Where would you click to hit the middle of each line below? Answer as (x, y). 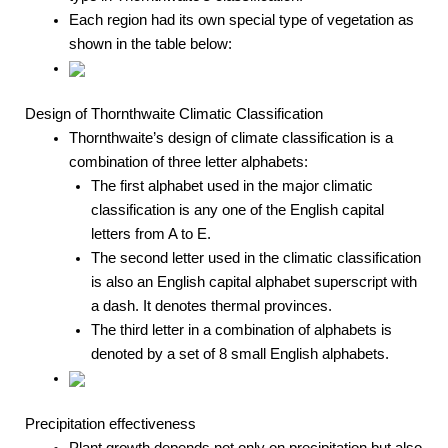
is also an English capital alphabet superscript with (253, 281)
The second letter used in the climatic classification (255, 257)
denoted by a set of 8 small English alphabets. (239, 353)
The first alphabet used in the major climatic (231, 185)
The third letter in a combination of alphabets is (241, 329)
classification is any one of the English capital (237, 209)
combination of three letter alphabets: (188, 161)
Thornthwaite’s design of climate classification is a (230, 137)
